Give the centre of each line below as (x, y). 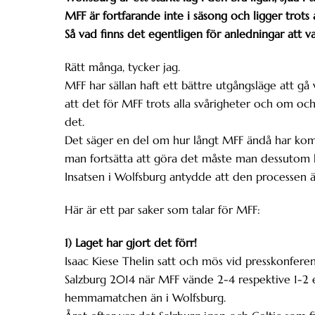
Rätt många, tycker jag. (122, 67)
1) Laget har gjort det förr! (131, 242)
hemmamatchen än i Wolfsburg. (145, 297)
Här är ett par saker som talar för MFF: (162, 209)
